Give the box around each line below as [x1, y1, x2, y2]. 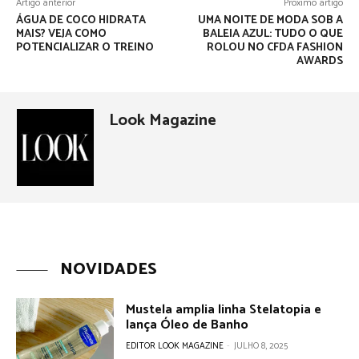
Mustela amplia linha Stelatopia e [126, 298, 322, 321]
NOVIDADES [60, 256, 157, 283]
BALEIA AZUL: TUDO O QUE [202, 24, 343, 43]
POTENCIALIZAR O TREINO [16, 38, 154, 57]
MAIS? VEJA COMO [16, 24, 107, 43]
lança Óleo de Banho [126, 313, 249, 336]
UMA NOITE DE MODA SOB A [197, 10, 343, 30]
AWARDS [296, 51, 343, 71]
